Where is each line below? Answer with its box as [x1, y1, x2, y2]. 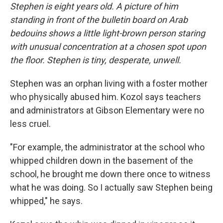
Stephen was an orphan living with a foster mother [10, 78, 208, 89]
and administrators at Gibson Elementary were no [10, 105, 204, 116]
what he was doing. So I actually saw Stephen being [10, 182, 213, 193]
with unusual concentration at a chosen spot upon [10, 41, 206, 52]
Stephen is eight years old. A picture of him [10, 1, 178, 12]
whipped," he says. [10, 196, 83, 207]
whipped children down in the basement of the [10, 155, 193, 166]
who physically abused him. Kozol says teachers [10, 92, 201, 103]
